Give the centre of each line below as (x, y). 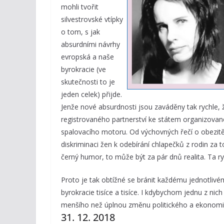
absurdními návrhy (90, 44)
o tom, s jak (80, 32)
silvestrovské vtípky (92, 19)
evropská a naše (87, 57)
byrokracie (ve (83, 69)
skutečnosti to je (88, 82)
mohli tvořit (80, 7)
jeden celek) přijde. (91, 94)
